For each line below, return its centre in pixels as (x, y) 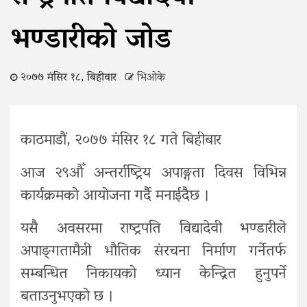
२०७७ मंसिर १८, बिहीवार (69, 78)
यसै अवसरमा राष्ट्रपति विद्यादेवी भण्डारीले (153, 229)
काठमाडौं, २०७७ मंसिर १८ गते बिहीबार (121, 141)
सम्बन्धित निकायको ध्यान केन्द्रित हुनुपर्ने (153, 274)
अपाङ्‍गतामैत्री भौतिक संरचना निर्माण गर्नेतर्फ (153, 252)
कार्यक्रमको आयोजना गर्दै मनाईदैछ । (115, 196)
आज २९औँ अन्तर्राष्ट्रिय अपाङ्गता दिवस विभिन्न (153, 174)
